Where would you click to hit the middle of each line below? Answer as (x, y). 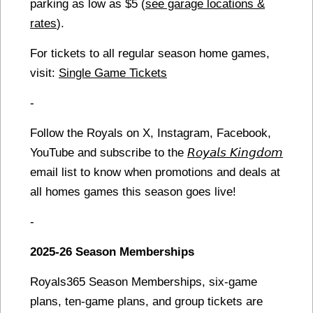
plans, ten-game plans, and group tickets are (146, 301)
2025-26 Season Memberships (112, 251)
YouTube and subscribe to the (109, 152)
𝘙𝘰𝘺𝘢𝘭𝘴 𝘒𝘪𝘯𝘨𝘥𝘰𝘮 (235, 152)
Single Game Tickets (113, 72)
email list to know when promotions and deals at (155, 172)
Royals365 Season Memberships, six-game (144, 281)
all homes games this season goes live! (133, 191)
